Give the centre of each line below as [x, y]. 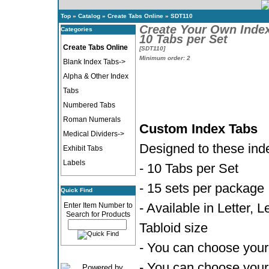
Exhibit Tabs [83, 148]
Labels [74, 163]
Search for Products [98, 214]
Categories [76, 29]
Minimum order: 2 [165, 58]
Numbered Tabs [89, 105]
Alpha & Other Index [95, 76]
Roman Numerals [92, 119]
